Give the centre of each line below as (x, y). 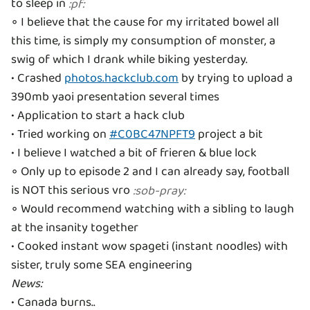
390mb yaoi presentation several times (115, 97)
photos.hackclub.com (121, 79)
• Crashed (38, 79)
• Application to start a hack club (98, 116)
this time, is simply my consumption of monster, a (143, 41)
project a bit (229, 135)
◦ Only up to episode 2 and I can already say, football (150, 172)
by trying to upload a (236, 79)
